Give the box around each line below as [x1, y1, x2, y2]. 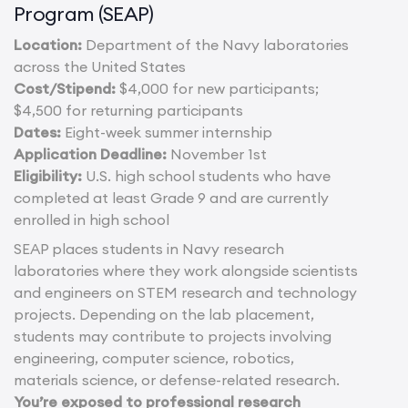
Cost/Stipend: [14, 78, 116, 97]
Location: [14, 35, 82, 54]
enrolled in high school [14, 209, 169, 229]
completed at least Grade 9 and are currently [14, 188, 329, 207]
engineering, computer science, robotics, [14, 348, 294, 367]
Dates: [14, 122, 61, 141]
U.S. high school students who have [82, 166, 331, 185]
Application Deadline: [14, 144, 167, 163]
